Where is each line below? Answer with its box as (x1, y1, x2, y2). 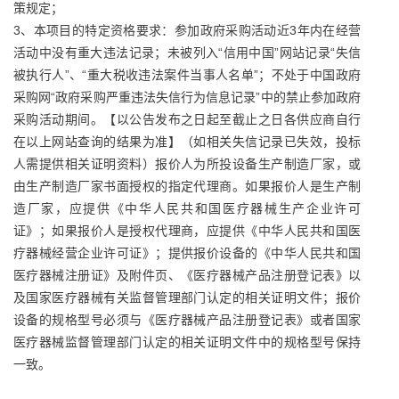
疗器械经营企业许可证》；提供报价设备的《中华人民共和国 (13, 246, 361, 260)
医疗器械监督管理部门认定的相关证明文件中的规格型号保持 (13, 335, 361, 349)
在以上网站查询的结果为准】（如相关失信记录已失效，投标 (13, 134, 361, 149)
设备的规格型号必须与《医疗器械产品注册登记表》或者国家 (13, 313, 361, 327)
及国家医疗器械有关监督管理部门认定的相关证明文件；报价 (13, 290, 361, 305)
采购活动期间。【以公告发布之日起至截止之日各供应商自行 (13, 112, 361, 126)
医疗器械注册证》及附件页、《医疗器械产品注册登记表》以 (13, 268, 361, 282)
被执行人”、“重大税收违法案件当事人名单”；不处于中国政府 (13, 68, 361, 82)
